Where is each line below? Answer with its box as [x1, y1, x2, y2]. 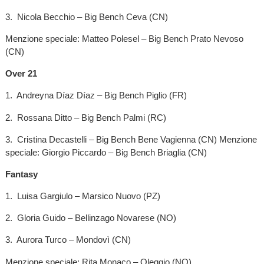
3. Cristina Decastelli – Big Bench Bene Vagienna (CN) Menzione [5, 134, 257, 144]
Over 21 [5, 68, 37, 79]
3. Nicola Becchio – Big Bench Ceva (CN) [5, 11, 168, 22]
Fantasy [5, 169, 38, 179]
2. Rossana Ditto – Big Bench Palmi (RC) [5, 112, 166, 123]
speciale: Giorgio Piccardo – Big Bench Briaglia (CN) [5, 147, 207, 157]
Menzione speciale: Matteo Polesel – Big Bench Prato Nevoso [5, 33, 243, 44]
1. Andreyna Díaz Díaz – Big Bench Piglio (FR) [5, 90, 187, 101]
